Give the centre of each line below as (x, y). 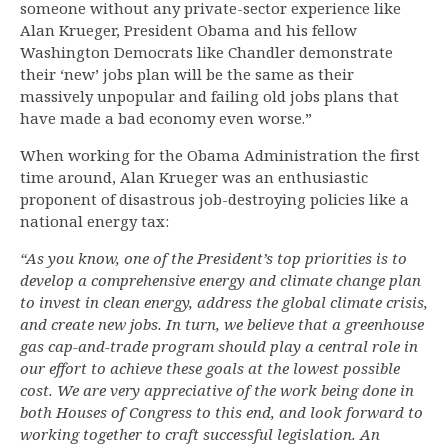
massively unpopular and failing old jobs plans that (209, 96)
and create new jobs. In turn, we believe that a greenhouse (222, 324)
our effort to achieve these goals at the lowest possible (210, 368)
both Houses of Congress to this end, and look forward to (221, 412)
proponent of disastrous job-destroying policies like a (214, 199)
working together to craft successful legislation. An (200, 434)
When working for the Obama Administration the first (220, 155)
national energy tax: (94, 221)
